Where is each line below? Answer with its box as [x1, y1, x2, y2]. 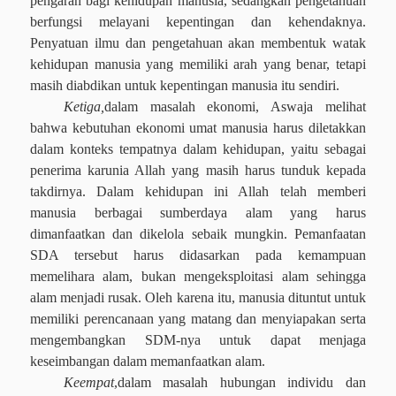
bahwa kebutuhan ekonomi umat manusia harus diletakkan [30, 120, 366, 135]
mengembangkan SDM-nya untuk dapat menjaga [30, 332, 366, 347]
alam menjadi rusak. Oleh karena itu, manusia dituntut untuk [30, 290, 366, 305]
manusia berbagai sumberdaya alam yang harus [30, 205, 366, 220]
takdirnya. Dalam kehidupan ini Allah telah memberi [30, 184, 366, 199]
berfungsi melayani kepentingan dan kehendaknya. [30, 14, 366, 29]
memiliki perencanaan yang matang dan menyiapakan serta [30, 311, 366, 326]
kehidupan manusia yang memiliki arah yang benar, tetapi [30, 57, 366, 72]
